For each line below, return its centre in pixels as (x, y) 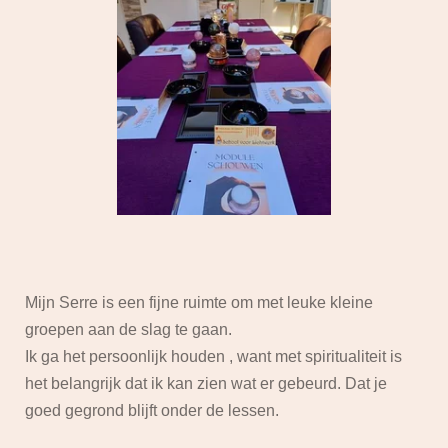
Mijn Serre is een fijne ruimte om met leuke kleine (199, 303)
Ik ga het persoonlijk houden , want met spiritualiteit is (213, 357)
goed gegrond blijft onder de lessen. (152, 411)
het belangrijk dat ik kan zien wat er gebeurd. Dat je (206, 384)
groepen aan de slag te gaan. (128, 330)
